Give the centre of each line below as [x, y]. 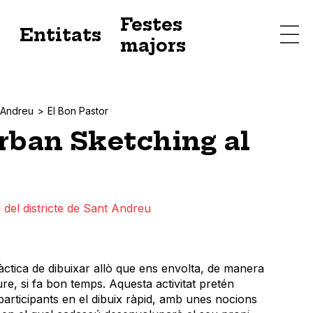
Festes [151, 24]
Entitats [60, 35]
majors [153, 45]
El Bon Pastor [78, 111]
